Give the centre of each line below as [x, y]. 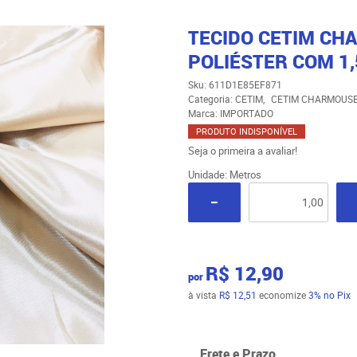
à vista [203, 295]
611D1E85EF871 [245, 84]
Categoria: [210, 99]
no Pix [337, 295]
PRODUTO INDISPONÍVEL [246, 131]
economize [282, 295]
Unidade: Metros [224, 175]
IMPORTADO [246, 113]
